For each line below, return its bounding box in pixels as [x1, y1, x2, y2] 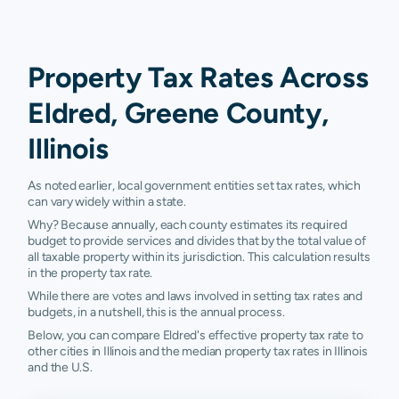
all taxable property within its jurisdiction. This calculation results [28, 249, 370, 264]
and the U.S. [28, 360, 93, 374]
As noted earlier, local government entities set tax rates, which [28, 178, 361, 192]
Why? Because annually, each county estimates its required [28, 217, 347, 232]
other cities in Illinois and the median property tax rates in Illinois [28, 344, 368, 358]
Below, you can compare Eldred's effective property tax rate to [28, 328, 363, 342]
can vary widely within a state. [28, 194, 186, 208]
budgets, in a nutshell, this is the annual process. [28, 305, 285, 319]
